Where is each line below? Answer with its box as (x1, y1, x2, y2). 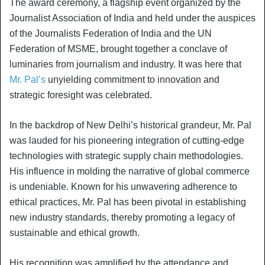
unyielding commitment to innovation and (46, 74, 219, 85)
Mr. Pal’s (9, 74, 46, 85)
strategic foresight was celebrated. (9, 89, 152, 100)
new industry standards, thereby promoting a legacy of (9, 212, 235, 222)
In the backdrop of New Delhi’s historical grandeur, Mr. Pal (9, 119, 251, 130)
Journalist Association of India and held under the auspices (9, 12, 256, 23)
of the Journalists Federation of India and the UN (9, 28, 212, 38)
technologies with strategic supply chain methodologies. (9, 150, 243, 161)
